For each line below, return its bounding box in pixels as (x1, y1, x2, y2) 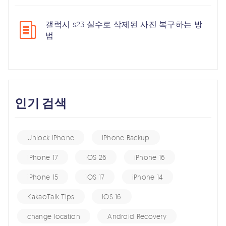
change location (27, 211, 80, 220)
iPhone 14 (132, 172, 163, 181)
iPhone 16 (134, 152, 165, 161)
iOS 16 (101, 192, 122, 201)
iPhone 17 (27, 152, 59, 161)
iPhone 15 (27, 172, 59, 181)
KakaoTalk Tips (27, 192, 75, 201)
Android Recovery (107, 211, 167, 220)
